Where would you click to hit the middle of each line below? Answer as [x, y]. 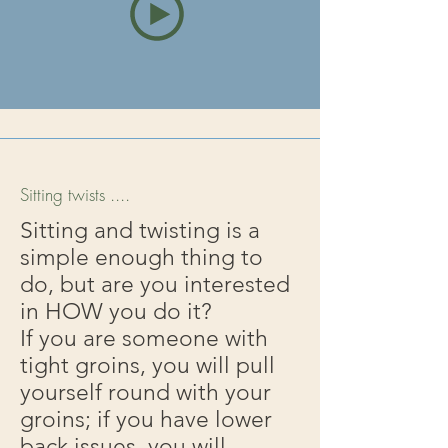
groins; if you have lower [146, 419]
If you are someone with [144, 338]
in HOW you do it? [116, 311]
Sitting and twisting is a [140, 230]
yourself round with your [145, 392]
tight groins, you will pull [147, 365]
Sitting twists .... [75, 194]
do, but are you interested [155, 284]
